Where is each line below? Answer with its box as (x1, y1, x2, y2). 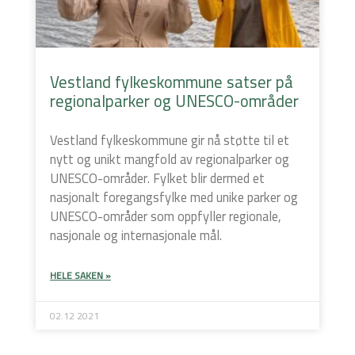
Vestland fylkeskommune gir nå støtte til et (50, 128, 289, 152)
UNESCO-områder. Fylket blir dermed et (50, 166, 265, 190)
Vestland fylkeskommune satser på (50, 66, 293, 97)
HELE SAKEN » (50, 265, 111, 284)
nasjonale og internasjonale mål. (50, 223, 222, 247)
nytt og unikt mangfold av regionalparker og (50, 147, 289, 171)
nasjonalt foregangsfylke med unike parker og (50, 185, 298, 209)
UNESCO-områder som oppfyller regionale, (50, 204, 281, 228)
